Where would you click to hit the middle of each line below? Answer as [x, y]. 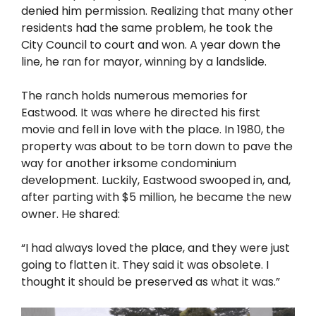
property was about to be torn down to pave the [157, 146]
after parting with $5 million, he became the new [156, 197]
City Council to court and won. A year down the [151, 44]
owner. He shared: [71, 214]
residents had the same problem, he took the [147, 28]
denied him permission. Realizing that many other [157, 11]
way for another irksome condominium [129, 163]
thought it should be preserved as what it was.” [151, 281]
